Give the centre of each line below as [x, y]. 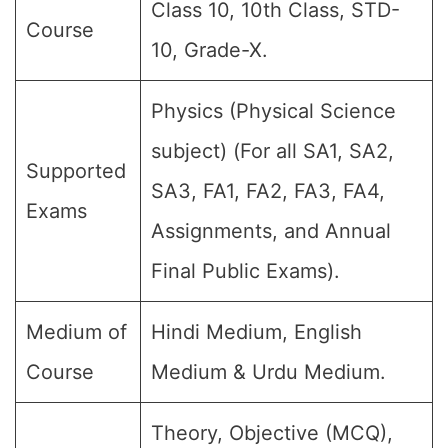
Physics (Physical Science [273, 111]
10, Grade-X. [209, 50]
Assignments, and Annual [271, 231]
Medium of [76, 332]
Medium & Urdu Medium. [268, 372]
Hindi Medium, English [256, 332]
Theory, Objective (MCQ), [272, 433]
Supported [76, 171]
